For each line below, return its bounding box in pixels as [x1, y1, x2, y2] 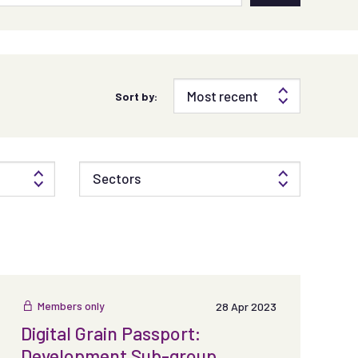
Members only [37, 299, 105, 312]
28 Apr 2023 [215, 300, 276, 314]
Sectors [92, 170, 141, 186]
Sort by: [115, 89, 157, 103]
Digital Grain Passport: [20, 322, 201, 345]
